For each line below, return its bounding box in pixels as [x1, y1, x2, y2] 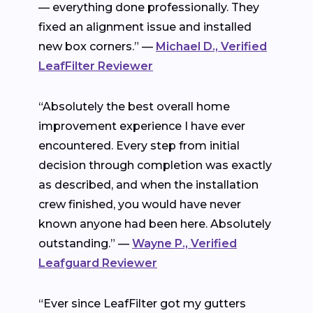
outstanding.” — [38, 236, 132, 250]
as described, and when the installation [38, 177, 259, 191]
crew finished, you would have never [38, 197, 241, 211]
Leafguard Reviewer [38, 256, 157, 270]
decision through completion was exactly [38, 158, 272, 172]
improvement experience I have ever [38, 119, 245, 133]
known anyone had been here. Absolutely [38, 217, 271, 231]
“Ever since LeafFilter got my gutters [38, 296, 246, 310]
